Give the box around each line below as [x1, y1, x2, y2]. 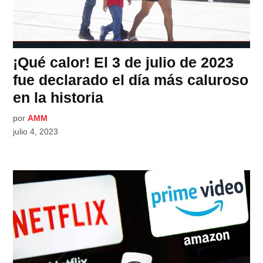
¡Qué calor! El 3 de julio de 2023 [13, 54, 234, 71]
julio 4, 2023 [13, 127, 59, 137]
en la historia [13, 89, 104, 106]
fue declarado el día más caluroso [13, 72, 249, 89]
